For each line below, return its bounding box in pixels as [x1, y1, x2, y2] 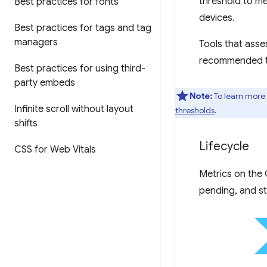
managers [14, 36, 58, 48]
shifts [14, 117, 38, 129]
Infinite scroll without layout [14, 103, 133, 115]
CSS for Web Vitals [14, 144, 96, 156]
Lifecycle [199, 139, 249, 154]
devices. [199, 12, 235, 24]
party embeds [14, 77, 75, 89]
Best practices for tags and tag [14, 22, 151, 34]
